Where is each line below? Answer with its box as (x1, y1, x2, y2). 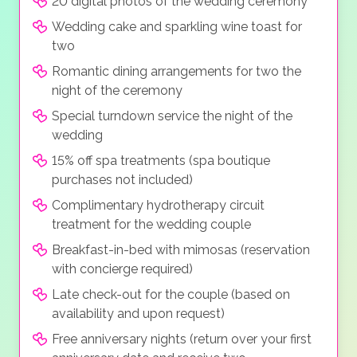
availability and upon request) (52, 306, 225, 322)
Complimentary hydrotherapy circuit (52, 198, 265, 214)
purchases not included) (52, 172, 193, 188)
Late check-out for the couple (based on (52, 287, 290, 303)
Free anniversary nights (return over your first (52, 331, 312, 347)
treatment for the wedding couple (52, 217, 251, 233)
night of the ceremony (52, 83, 182, 99)
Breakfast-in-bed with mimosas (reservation (52, 242, 310, 258)
